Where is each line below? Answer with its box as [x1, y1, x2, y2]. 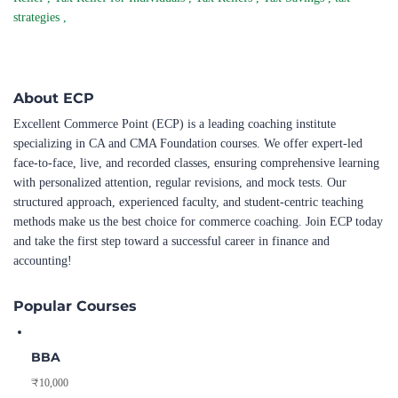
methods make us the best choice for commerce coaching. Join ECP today [13, 215, 383, 228]
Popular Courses [13, 297, 137, 314]
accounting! [13, 254, 72, 267]
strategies [13, 11, 63, 24]
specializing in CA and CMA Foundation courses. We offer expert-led [13, 137, 362, 150]
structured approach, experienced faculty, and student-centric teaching [13, 195, 363, 209]
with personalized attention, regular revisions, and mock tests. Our [13, 176, 346, 189]
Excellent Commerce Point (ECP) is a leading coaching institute [13, 117, 336, 131]
